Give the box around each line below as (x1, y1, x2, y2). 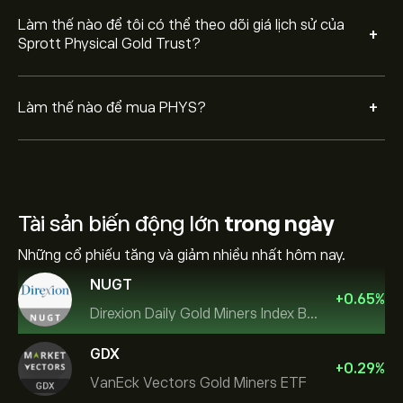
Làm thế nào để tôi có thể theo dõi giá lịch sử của (18, 17, 345, 33)
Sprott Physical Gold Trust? (18, 36, 201, 52)
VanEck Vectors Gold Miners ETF (90, 374, 307, 391)
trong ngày (224, 211, 334, 236)
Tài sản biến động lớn (18, 211, 224, 236)
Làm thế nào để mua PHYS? (18, 99, 206, 116)
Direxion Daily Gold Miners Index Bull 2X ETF (307, 305, 318, 322)
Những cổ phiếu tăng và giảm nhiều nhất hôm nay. (18, 247, 345, 264)
